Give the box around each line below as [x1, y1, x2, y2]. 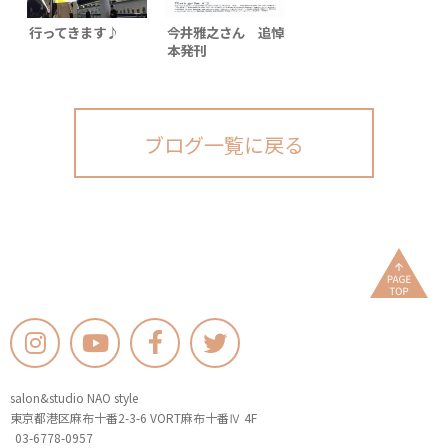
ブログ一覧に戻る [144, 130, 304, 160]
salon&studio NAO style [10, 389, 138, 407]
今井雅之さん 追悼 [167, 22, 285, 43]
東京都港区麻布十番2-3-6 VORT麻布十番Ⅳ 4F [10, 409, 257, 427]
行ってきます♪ [29, 22, 120, 43]
